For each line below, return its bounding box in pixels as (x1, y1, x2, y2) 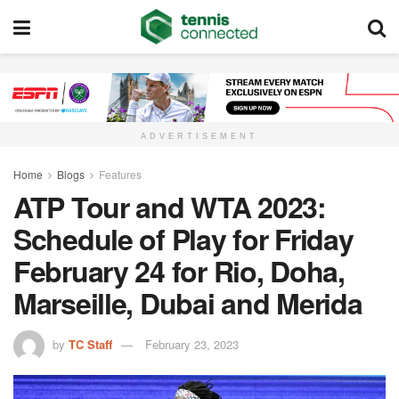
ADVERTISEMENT (141, 132, 258, 142)
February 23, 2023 (145, 336, 239, 354)
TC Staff (69, 336, 112, 354)
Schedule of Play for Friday (13, 218, 354, 260)
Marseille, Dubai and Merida (13, 282, 362, 324)
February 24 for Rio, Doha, (13, 250, 345, 292)
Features (99, 167, 142, 183)
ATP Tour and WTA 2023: (13, 186, 326, 228)
